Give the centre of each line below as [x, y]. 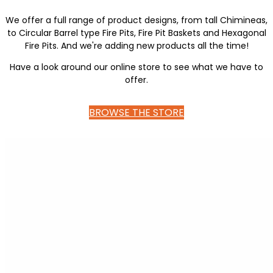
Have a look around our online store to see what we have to [136, 67]
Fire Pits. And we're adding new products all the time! [136, 46]
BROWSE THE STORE [136, 113]
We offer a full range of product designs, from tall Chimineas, [136, 20]
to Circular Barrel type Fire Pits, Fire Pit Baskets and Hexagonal [136, 33]
